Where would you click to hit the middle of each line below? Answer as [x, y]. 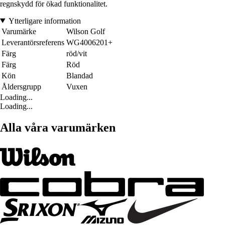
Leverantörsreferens [33, 42]
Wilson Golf [86, 31]
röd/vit [77, 53]
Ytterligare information [44, 21]
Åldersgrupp [21, 86]
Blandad [80, 75]
